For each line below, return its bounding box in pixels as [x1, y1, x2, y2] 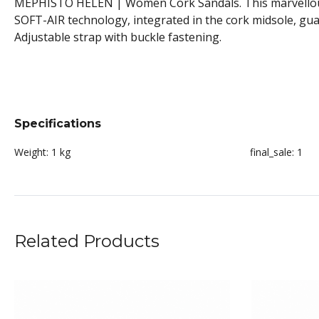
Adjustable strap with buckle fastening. [14, 29, 221, 45]
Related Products [14, 231, 159, 251]
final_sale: [250, 145, 294, 159]
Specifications [14, 117, 101, 130]
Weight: [14, 145, 48, 159]
